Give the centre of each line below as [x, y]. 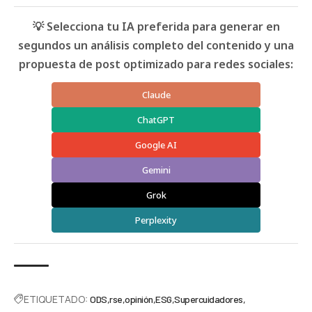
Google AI [156, 145]
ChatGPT [156, 119]
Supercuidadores [209, 299]
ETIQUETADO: [56, 299]
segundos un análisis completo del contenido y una [156, 45]
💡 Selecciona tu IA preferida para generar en [156, 26]
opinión [139, 299]
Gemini [156, 170]
